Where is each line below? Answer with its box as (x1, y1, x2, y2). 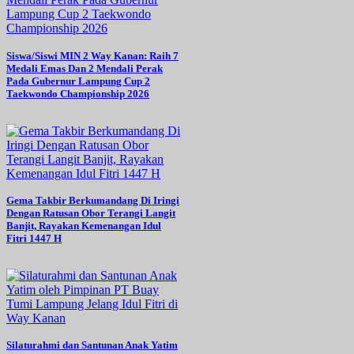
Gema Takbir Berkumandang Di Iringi (6, 194, 179, 207)
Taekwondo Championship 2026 (6, 87, 149, 100)
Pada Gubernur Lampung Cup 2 (6, 74, 150, 87)
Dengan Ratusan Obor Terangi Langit (6, 207, 175, 220)
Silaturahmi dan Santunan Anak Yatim (6, 339, 178, 352)
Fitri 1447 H (6, 232, 62, 245)
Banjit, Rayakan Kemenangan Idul (6, 220, 161, 232)
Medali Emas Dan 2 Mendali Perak (6, 62, 163, 74)
